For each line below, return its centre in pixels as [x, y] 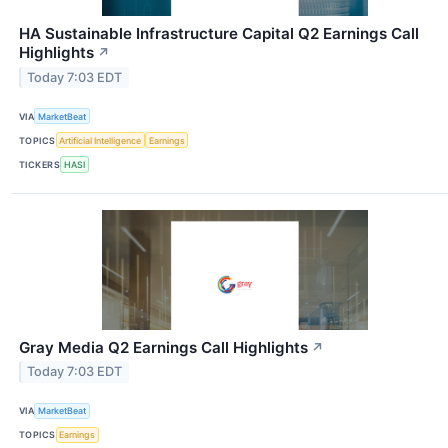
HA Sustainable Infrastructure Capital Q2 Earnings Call [219, 34]
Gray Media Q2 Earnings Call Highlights [163, 347]
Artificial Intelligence [100, 140]
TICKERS [40, 164]
